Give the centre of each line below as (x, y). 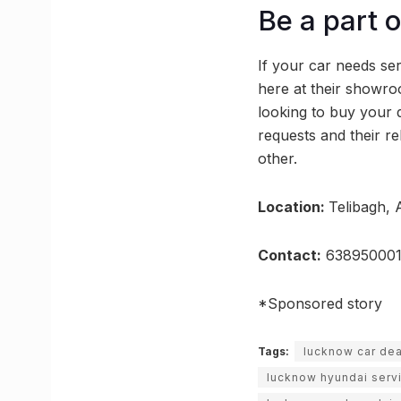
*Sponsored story (320, 303)
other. (277, 158)
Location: (293, 206)
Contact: (290, 255)
